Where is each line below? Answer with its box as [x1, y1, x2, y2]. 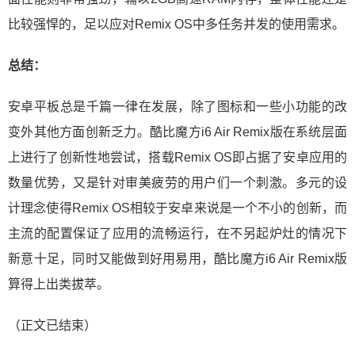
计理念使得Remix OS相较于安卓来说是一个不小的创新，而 [8, 200, 347, 215]
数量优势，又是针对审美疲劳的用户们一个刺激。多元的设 [8, 175, 347, 189]
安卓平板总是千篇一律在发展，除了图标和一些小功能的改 [8, 99, 347, 113]
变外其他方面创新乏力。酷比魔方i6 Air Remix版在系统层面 [8, 124, 347, 139]
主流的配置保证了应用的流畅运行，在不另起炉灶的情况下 [8, 226, 347, 240]
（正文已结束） [8, 318, 97, 332]
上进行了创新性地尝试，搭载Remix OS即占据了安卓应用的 [8, 150, 347, 164]
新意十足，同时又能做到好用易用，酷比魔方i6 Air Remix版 [8, 251, 347, 265]
